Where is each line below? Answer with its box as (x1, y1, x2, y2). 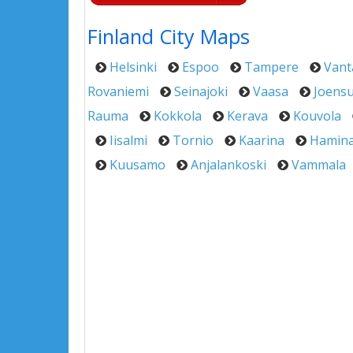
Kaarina (239, 132, 284, 149)
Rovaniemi (87, 83, 149, 100)
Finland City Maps (87, 23, 250, 50)
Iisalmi (110, 132, 147, 149)
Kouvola (293, 107, 341, 124)
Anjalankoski (191, 156, 266, 173)
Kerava (227, 107, 268, 124)
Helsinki (110, 58, 157, 76)
